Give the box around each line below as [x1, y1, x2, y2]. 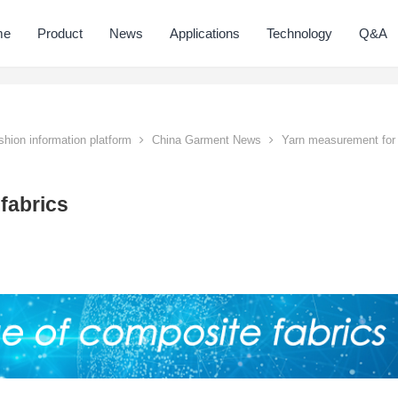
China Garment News [152, 133, 261, 147]
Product [37, 26, 84, 41]
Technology [267, 26, 333, 41]
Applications [170, 26, 241, 41]
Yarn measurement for [278, 133, 395, 147]
